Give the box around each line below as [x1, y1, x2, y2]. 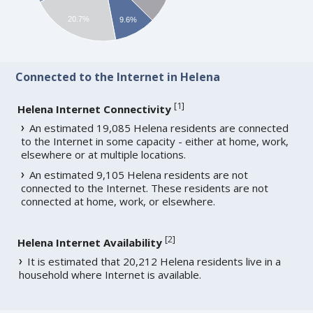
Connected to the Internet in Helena [15, 69, 221, 85]
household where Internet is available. [19, 268, 202, 282]
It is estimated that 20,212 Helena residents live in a [27, 254, 282, 269]
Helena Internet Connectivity [17, 102, 172, 117]
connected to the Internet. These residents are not [21, 181, 269, 196]
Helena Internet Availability [17, 235, 163, 250]
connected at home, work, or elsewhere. [21, 194, 216, 209]
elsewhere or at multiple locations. [21, 147, 187, 162]
